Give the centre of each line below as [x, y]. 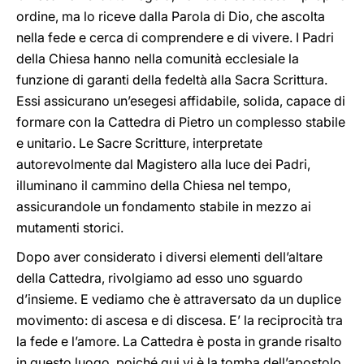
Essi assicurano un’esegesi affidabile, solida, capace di [181, 101]
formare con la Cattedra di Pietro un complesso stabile [181, 122]
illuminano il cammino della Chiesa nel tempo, [154, 185]
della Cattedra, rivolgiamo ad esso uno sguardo [160, 278]
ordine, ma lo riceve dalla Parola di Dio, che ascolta [171, 16]
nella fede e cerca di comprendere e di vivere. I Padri [175, 37]
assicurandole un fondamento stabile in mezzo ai [164, 206]
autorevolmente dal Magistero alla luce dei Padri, [163, 164]
